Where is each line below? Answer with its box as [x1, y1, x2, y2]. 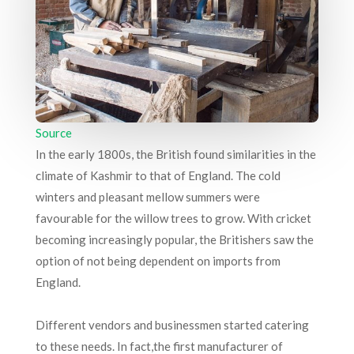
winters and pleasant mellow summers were [35, 189, 260, 204]
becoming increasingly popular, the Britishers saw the [35, 232, 314, 247]
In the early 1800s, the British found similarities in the [35, 146, 316, 161]
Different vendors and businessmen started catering [35, 317, 309, 332]
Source [35, 125, 72, 140]
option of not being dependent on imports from [35, 253, 281, 268]
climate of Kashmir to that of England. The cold [35, 168, 281, 183]
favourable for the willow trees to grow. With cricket [35, 210, 311, 225]
